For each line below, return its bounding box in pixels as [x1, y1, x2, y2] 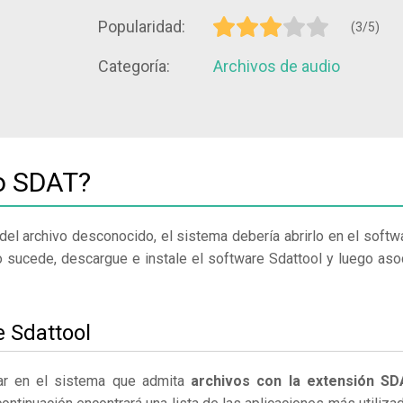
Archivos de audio [213, 57, 340, 76]
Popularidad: [98, 17, 185, 36]
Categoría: [98, 57, 170, 76]
